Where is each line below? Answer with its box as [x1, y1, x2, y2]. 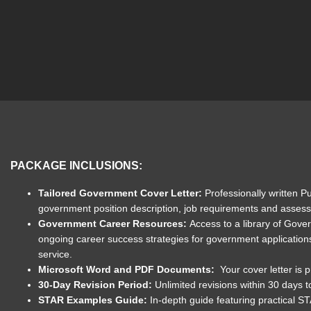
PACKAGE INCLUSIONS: [10, 160, 142, 171]
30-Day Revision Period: [38, 279, 155, 290]
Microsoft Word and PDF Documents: [38, 264, 220, 275]
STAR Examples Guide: [38, 294, 150, 305]
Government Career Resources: [38, 218, 190, 229]
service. [38, 249, 72, 260]
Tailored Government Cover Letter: [38, 187, 205, 199]
